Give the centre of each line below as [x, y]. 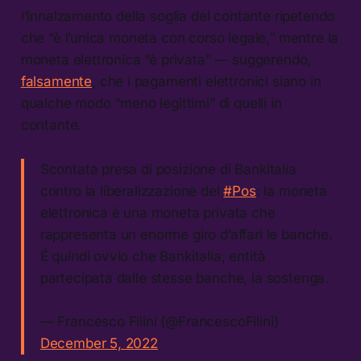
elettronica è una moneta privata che [158, 213]
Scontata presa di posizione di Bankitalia [168, 170]
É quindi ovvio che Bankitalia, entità [153, 257]
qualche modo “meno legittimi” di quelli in [151, 104]
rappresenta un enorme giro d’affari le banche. [186, 235]
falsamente [56, 82]
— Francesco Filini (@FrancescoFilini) [159, 322]
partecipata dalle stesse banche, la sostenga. [185, 278]
